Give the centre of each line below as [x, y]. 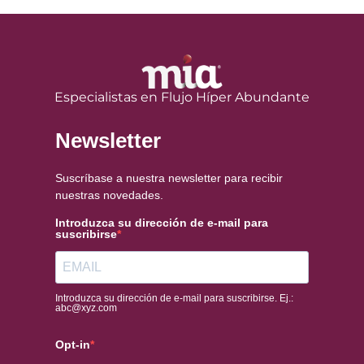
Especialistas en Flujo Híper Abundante [182, 97]
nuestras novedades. [109, 195]
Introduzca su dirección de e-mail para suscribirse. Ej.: [174, 298]
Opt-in [73, 344]
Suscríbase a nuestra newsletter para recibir [169, 178]
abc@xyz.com [86, 308]
